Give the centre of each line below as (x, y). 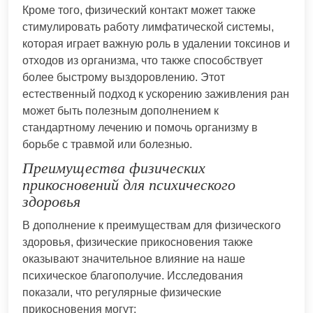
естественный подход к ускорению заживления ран (156, 94)
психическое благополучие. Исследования (133, 275)
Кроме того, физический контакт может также (139, 10)
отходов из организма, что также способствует (143, 60)
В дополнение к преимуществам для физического (152, 225)
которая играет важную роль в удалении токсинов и (156, 43)
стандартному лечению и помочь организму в (140, 127)
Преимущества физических (114, 168)
